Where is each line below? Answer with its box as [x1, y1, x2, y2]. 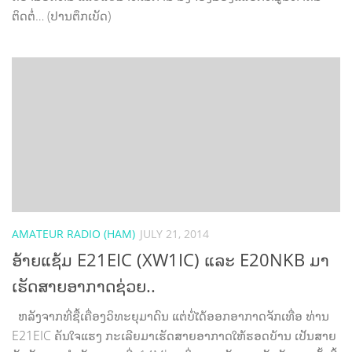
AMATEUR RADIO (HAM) [12, 225, 135, 241]
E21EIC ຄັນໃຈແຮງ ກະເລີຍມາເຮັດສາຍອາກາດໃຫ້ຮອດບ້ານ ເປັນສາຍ [12, 327, 336, 345]
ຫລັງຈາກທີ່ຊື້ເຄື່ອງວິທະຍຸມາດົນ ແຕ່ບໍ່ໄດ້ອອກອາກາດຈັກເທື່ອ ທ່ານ [12, 307, 332, 325]
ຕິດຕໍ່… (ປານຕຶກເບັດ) [12, 7, 111, 25]
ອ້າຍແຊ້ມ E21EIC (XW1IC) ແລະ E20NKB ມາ [12, 247, 329, 272]
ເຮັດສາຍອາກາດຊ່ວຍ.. [12, 273, 156, 298]
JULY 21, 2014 [140, 225, 209, 241]
